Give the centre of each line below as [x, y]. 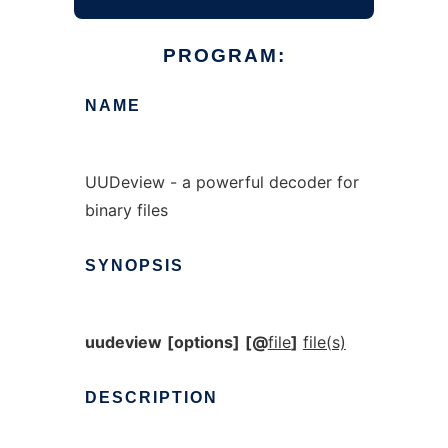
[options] [203, 342]
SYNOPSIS [134, 265]
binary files [126, 210]
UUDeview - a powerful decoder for [221, 182]
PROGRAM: [224, 55]
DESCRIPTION [151, 397]
